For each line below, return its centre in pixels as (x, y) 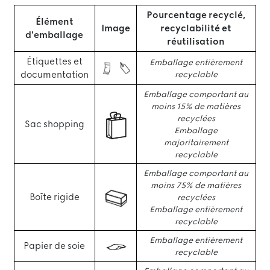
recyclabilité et (196, 28)
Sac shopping (54, 124)
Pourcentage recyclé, (196, 15)
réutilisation (196, 42)
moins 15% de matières (196, 106)
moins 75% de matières (196, 185)
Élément (54, 22)
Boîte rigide (54, 197)
